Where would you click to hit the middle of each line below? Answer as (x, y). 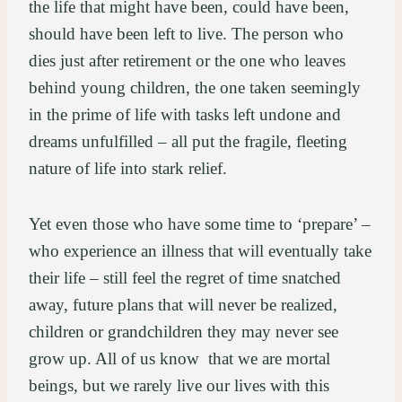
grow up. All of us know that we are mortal (179, 359)
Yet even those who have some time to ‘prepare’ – (200, 224)
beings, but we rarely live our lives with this (179, 386)
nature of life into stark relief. (130, 169)
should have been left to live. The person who (186, 34)
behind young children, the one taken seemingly (195, 88)
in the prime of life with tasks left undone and (185, 115)
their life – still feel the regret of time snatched (185, 278)
